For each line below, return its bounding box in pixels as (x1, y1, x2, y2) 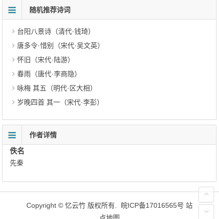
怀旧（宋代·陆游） (17, 56, 75, 64)
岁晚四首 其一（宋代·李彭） (17, 98, 104, 106)
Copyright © (26, 201, 65, 209)
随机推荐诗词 (29, 6, 71, 14)
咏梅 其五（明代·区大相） (17, 84, 97, 92)
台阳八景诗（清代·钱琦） (17, 27, 95, 35)
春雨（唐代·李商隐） (17, 70, 82, 78)
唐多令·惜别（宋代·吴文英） (17, 42, 105, 49)
